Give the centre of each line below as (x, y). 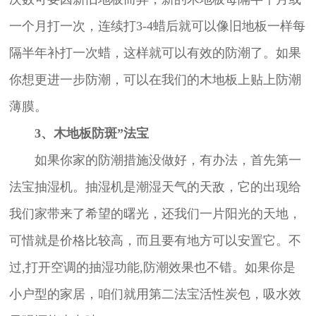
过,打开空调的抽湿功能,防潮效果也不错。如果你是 (152, 267)
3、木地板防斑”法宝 (91, 133)
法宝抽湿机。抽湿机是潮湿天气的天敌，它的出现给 (155, 187)
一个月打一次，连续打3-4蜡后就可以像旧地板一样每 (157, 26)
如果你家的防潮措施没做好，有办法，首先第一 (155, 160)
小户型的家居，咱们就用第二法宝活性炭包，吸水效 (155, 294)
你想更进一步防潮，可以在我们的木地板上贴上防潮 (155, 79)
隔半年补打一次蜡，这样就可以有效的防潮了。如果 (155, 53)
